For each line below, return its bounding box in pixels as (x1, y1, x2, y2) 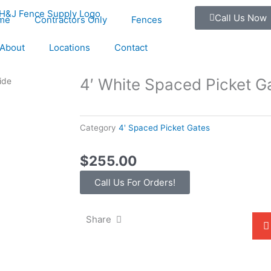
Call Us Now (214, 12, 267, 24)
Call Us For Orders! (94, 177, 175, 189)
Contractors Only (34, 14, 108, 25)
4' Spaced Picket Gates (119, 122, 210, 132)
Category (80, 122, 116, 132)
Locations (49, 42, 91, 53)
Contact (114, 42, 148, 53)
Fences (131, 14, 163, 25)
